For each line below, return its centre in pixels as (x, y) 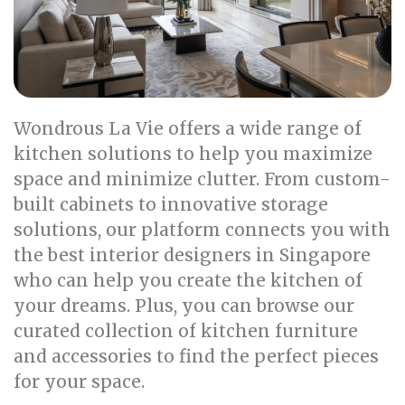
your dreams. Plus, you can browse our (184, 306)
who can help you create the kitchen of (188, 280)
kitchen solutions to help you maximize (193, 154)
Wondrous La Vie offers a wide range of (188, 128)
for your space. (79, 381)
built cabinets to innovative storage (171, 204)
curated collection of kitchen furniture (186, 331)
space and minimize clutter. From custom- (202, 179)
